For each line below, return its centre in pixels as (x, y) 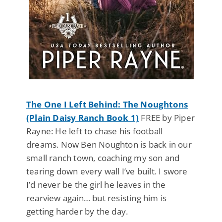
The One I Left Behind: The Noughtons (107, 104)
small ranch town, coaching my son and (103, 158)
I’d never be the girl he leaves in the (96, 184)
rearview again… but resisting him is (97, 198)
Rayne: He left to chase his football (95, 131)
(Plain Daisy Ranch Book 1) (83, 117)
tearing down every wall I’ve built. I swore (107, 171)
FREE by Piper (167, 117)
